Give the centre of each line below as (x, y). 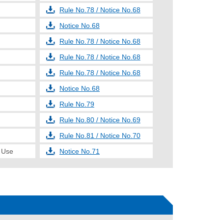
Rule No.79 (77, 104)
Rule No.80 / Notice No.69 (100, 120)
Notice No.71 (80, 151)
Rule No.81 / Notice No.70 (100, 136)
